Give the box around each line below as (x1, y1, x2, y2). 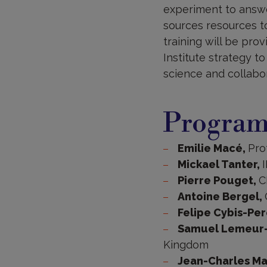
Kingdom (163, 238, 209, 251)
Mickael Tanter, (177, 157, 262, 170)
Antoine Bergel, (177, 190, 265, 203)
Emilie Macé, (177, 141, 248, 154)
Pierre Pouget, (177, 173, 259, 187)
